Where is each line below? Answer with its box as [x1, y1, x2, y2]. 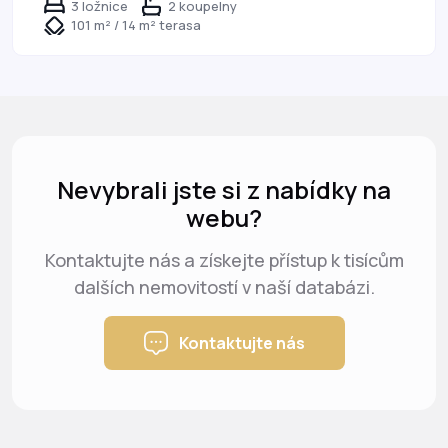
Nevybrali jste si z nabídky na [57, 173, 391, 207]
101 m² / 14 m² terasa [71, 16, 201, 35]
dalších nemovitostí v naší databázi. [73, 275, 375, 300]
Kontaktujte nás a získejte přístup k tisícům [44, 248, 404, 273]
